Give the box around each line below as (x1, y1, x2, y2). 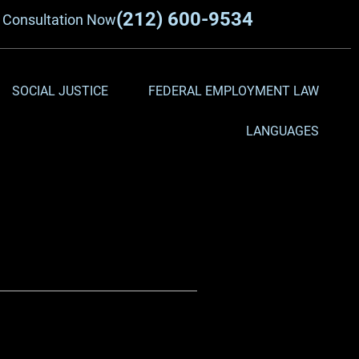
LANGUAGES (245, 123, 319, 139)
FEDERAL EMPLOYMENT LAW (147, 83, 319, 99)
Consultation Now (2, 11, 117, 28)
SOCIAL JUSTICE (11, 83, 108, 99)
